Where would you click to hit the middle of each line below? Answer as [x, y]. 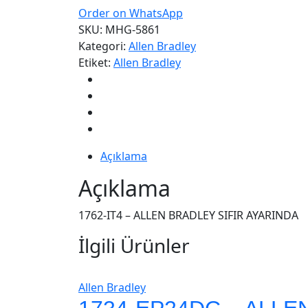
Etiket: [95, 63]
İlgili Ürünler [134, 246]
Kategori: [102, 46]
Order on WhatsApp [131, 13]
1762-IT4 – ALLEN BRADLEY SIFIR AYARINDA [188, 216]
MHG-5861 [133, 30]
